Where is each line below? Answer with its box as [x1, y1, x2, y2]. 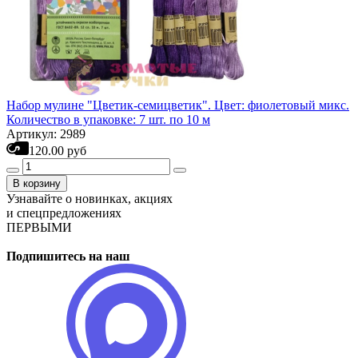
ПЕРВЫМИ [6, 221, 72, 234]
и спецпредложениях [6, 206, 121, 220]
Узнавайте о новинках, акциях [6, 192, 173, 205]
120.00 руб [29, 144, 86, 157]
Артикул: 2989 [6, 127, 86, 141]
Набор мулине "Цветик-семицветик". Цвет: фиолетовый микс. [6, 98, 349, 112]
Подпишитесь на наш [6, 249, 130, 263]
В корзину [13, 177, 61, 189]
